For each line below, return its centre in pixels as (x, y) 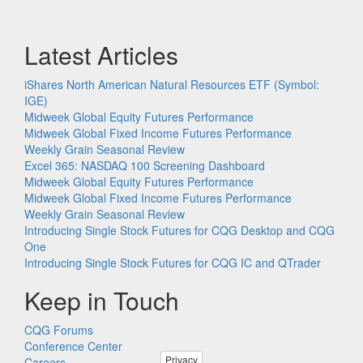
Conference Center (73, 346)
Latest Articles (101, 54)
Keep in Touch (102, 300)
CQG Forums (59, 329)
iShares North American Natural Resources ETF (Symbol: (172, 84)
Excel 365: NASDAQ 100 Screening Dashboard (145, 165)
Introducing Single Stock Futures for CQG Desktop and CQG (179, 230)
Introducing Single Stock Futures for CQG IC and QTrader (173, 262)
